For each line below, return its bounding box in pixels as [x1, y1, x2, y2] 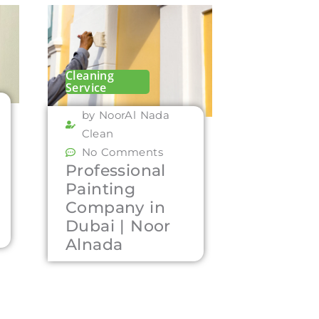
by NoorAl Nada [81, 108, 170, 122]
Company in [66, 197, 165, 217]
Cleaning [66, 67, 115, 83]
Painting [66, 179, 136, 199]
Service [66, 79, 107, 95]
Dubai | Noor [66, 216, 171, 236]
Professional [66, 160, 166, 180]
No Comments [81, 145, 163, 159]
